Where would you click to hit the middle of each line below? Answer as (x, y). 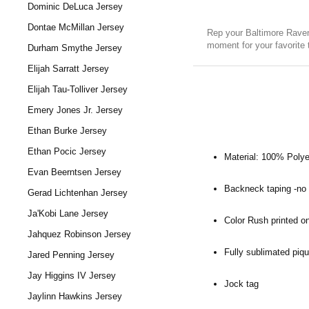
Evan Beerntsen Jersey (74, 172)
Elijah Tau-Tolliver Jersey (78, 89)
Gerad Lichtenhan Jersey (78, 193)
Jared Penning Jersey (71, 255)
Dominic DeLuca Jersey (75, 7)
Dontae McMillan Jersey (76, 27)
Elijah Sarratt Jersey (68, 69)
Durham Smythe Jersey (75, 48)
